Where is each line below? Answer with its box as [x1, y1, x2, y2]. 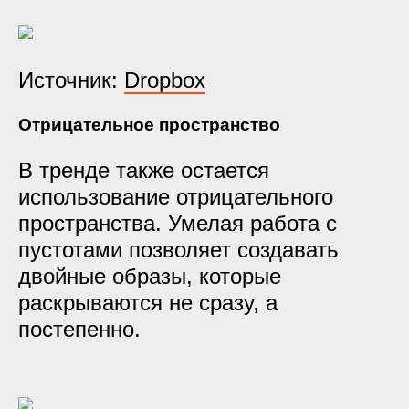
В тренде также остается [18, 158, 269, 183]
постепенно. [18, 317, 147, 341]
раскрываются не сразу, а [18, 290, 278, 315]
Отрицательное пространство [18, 115, 280, 134]
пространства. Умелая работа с [18, 211, 337, 236]
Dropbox [124, 68, 205, 92]
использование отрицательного [18, 184, 333, 209]
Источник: [18, 68, 124, 92]
